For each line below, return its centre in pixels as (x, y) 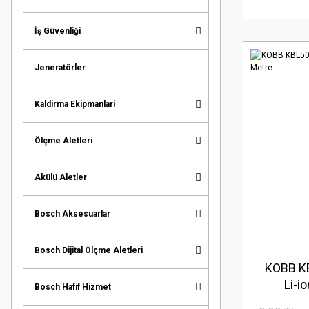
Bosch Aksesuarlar (72, 213)
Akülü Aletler (61, 177)
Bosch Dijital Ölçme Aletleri (89, 250)
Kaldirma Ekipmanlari (75, 104)
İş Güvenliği (58, 31)
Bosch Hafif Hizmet (73, 287)
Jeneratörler (60, 67)
